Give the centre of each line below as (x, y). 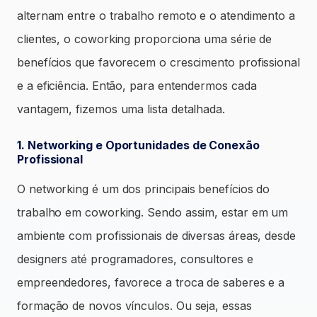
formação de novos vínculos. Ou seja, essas (134, 305)
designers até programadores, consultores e (135, 259)
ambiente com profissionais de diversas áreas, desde (156, 235)
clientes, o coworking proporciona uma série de (145, 39)
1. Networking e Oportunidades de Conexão (138, 145)
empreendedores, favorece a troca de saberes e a (151, 282)
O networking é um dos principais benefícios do (144, 189)
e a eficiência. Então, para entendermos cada (137, 85)
